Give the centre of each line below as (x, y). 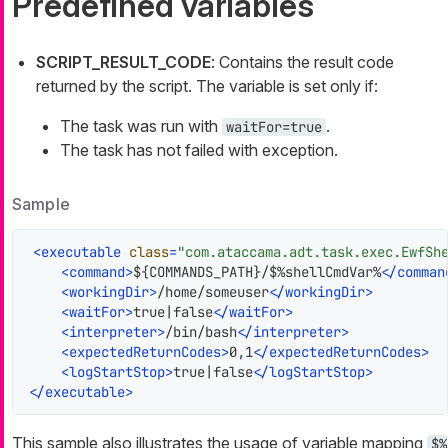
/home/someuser (213, 292)
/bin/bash (201, 332)
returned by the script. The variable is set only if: (207, 85)
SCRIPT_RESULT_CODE (123, 61)
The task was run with (141, 125)
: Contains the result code (302, 61)
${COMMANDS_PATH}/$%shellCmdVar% (257, 272)
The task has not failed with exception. (199, 149)
